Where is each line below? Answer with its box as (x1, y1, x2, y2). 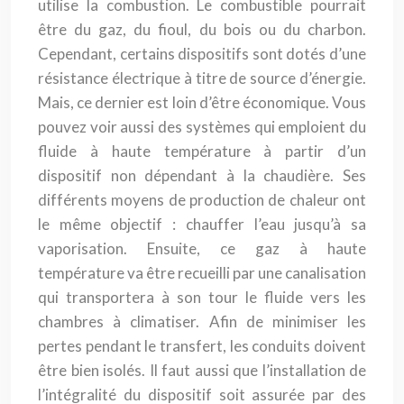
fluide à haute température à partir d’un (38, 142, 366, 161)
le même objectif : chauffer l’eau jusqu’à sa (38, 215, 366, 234)
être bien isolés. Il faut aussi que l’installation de (38, 361, 366, 380)
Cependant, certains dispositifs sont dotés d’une (38, 44, 366, 63)
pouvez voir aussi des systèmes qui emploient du (38, 117, 366, 136)
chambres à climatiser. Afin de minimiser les (38, 312, 366, 331)
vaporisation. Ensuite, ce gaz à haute (38, 239, 366, 258)
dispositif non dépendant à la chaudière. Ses (38, 166, 366, 185)
